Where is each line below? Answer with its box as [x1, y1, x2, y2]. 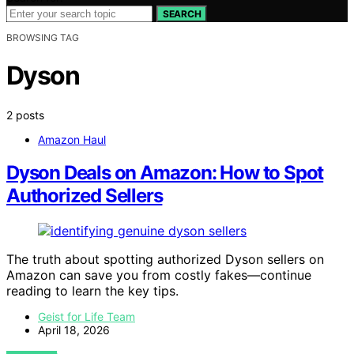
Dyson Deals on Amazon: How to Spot [6, 161, 324, 185]
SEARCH [163, 7, 201, 20]
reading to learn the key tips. [6, 283, 179, 299]
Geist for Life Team [38, 310, 135, 324]
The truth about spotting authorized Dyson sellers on [6, 251, 324, 268]
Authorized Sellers [6, 184, 163, 208]
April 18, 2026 [38, 323, 110, 337]
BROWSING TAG [6, 31, 79, 43]
